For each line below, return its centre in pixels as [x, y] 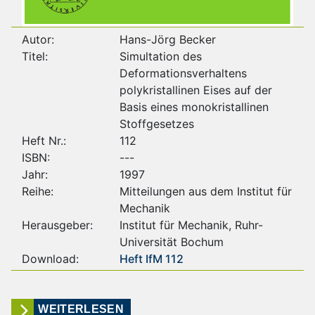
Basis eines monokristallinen [194, 107]
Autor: [38, 39]
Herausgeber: [57, 225]
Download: [50, 258]
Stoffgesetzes [156, 123]
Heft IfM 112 [151, 258]
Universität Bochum [171, 242]
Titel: [35, 56]
